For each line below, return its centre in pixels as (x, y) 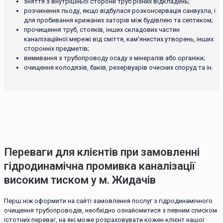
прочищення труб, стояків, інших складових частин (102, 30)
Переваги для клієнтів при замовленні (102, 152)
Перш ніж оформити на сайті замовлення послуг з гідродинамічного (108, 201)
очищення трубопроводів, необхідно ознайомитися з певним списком (111, 210)
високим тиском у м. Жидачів (80, 180)
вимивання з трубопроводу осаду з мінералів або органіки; (114, 58)
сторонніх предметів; (56, 49)
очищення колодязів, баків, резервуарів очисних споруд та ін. (118, 68)
